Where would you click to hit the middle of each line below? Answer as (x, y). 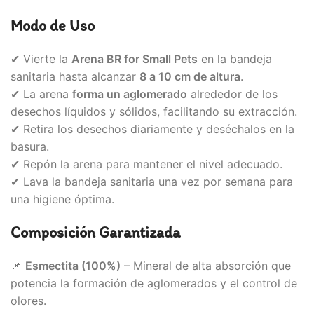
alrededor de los (232, 94)
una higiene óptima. (62, 199)
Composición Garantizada (95, 233)
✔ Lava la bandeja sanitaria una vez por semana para (152, 182)
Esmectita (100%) (73, 266)
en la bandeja (235, 59)
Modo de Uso (53, 26)
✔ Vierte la (41, 59)
